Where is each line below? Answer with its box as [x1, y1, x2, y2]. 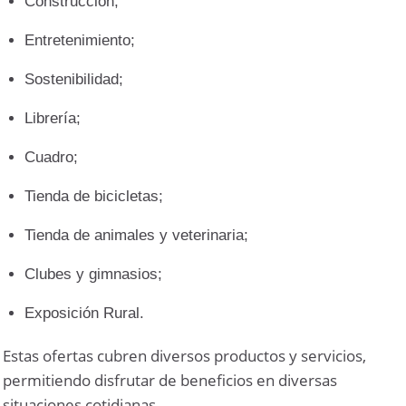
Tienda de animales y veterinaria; [24, 227, 249, 245]
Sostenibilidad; [24, 71, 124, 89]
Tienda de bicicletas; [24, 188, 164, 206]
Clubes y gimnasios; [24, 266, 163, 284]
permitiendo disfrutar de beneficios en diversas [3, 370, 338, 391]
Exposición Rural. [24, 304, 145, 323]
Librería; [24, 110, 82, 128]
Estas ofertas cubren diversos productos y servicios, [3, 345, 367, 367]
